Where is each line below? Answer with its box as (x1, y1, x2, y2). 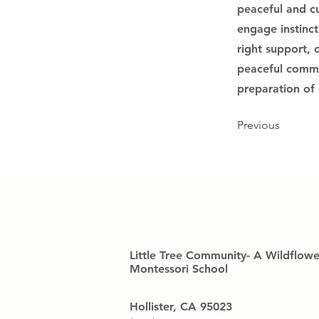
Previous (237, 118, 280, 132)
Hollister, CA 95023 (130, 300, 232, 313)
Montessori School (130, 262, 228, 276)
